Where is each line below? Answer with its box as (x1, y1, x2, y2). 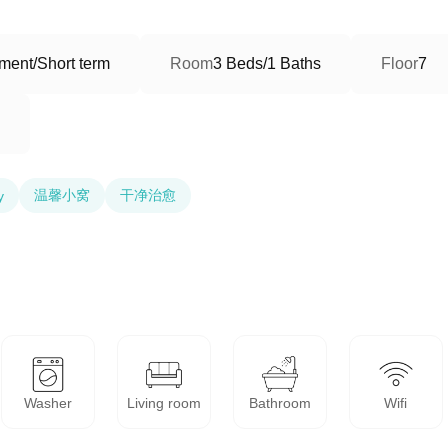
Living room (127, 395, 202, 411)
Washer (24, 395, 73, 411)
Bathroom (248, 395, 311, 411)
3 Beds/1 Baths (213, 55, 321, 72)
